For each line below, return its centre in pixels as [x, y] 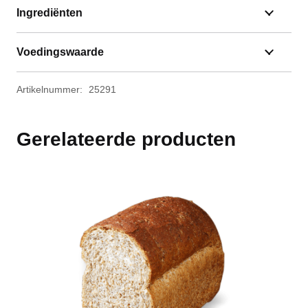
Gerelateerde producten [126, 139]
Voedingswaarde [60, 52]
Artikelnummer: [51, 89]
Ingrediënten [49, 12]
